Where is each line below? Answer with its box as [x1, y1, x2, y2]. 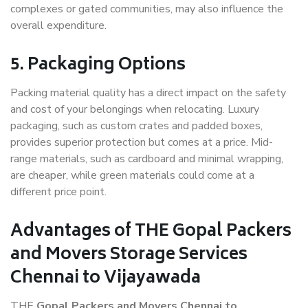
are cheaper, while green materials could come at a [10, 168, 254, 184]
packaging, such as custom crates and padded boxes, [10, 118, 263, 134]
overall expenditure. [10, 18, 107, 34]
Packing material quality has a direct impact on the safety [10, 85, 286, 101]
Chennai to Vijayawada [10, 264, 201, 294]
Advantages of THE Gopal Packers [10, 217, 291, 247]
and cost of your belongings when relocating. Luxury [10, 102, 259, 118]
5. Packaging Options [10, 51, 186, 81]
